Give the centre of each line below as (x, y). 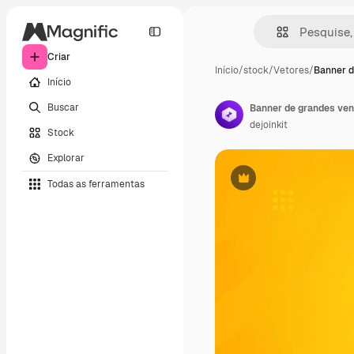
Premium (263, 184)
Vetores (291, 70)
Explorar (66, 158)
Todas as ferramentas (96, 184)
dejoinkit (269, 125)
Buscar (63, 107)
